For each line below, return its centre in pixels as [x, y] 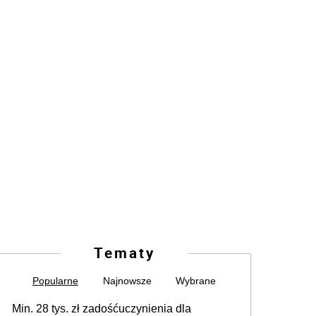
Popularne [55, 281]
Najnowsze [127, 281]
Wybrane [196, 281]
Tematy [124, 253]
